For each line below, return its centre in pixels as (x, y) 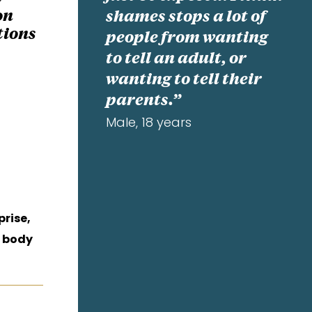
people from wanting (187, 38)
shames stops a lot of (186, 17)
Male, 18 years (149, 122)
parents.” (144, 101)
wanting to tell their (184, 80)
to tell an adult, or (177, 59)
